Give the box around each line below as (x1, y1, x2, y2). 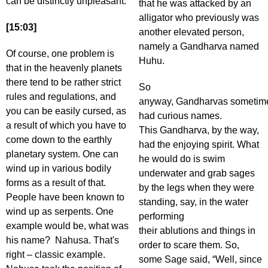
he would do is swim (139, 154, 225, 165)
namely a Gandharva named (139, 41, 259, 52)
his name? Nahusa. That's (6, 235, 119, 246)
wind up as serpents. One (6, 206, 114, 217)
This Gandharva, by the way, (139, 125, 259, 136)
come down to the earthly (6, 135, 112, 145)
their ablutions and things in (139, 226, 255, 236)
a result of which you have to (6, 120, 126, 131)
